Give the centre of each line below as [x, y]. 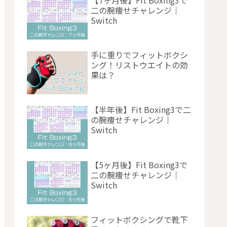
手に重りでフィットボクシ [139, 55]
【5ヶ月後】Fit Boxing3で [139, 164]
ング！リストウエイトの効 [139, 65]
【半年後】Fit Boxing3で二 [141, 110]
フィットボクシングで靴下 [139, 220]
